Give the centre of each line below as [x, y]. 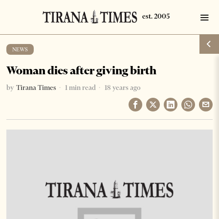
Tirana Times [36, 88]
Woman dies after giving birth [82, 70]
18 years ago [122, 88]
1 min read [80, 88]
